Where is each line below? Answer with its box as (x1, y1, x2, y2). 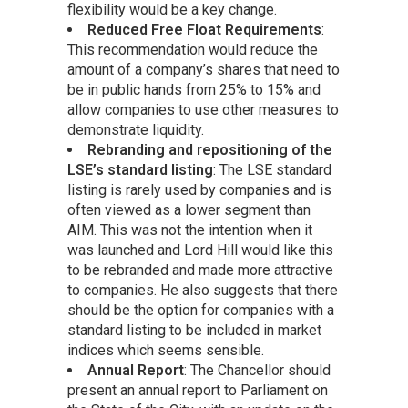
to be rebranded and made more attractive (67, 261, 333, 280)
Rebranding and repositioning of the (87, 141, 332, 159)
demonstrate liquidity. (67, 121, 204, 139)
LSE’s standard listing (67, 161, 213, 179)
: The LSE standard (213, 161, 331, 179)
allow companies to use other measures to (67, 101, 339, 119)
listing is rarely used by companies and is (67, 181, 331, 199)
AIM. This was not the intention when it (67, 221, 312, 240)
